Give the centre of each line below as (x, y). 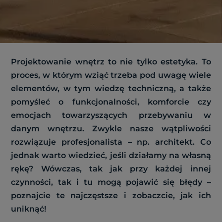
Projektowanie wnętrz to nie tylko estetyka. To (111, 62)
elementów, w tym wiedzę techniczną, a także (111, 88)
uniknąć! (29, 209)
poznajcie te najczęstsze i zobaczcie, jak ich (111, 195)
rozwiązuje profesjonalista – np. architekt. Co (111, 142)
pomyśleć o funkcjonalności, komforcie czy (111, 102)
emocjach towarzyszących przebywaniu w (111, 115)
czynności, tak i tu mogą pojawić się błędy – (111, 182)
